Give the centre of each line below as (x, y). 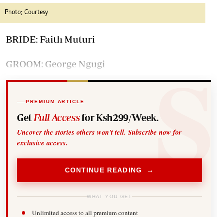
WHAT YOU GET (109, 196)
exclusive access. (43, 142)
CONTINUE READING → (109, 170)
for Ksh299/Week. (119, 117)
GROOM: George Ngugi (55, 64)
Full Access (57, 117)
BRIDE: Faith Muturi (50, 39)
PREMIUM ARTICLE (55, 102)
